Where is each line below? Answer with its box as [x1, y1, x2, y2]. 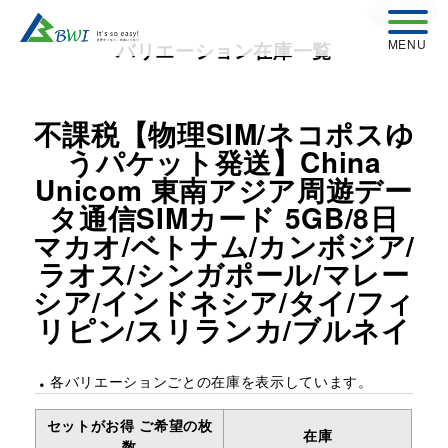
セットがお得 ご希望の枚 [46, 415, 213, 435]
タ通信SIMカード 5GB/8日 [49, 197, 399, 238]
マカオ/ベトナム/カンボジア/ [33, 225, 415, 266]
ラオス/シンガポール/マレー [38, 253, 410, 294]
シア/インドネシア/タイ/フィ [33, 281, 415, 322]
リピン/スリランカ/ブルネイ [37, 309, 411, 350]
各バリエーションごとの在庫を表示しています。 [50, 371, 373, 391]
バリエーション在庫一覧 [115, 36, 333, 64]
